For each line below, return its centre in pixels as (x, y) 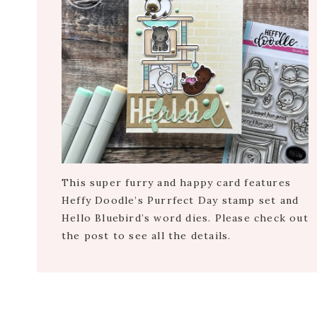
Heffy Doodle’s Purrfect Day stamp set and (180, 201)
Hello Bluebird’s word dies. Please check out (185, 218)
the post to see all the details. (146, 236)
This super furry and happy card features (177, 183)
